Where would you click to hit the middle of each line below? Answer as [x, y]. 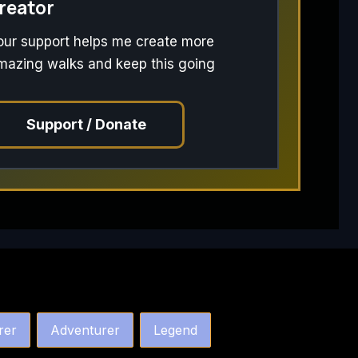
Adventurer [86, 330]
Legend [176, 330]
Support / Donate [87, 124]
